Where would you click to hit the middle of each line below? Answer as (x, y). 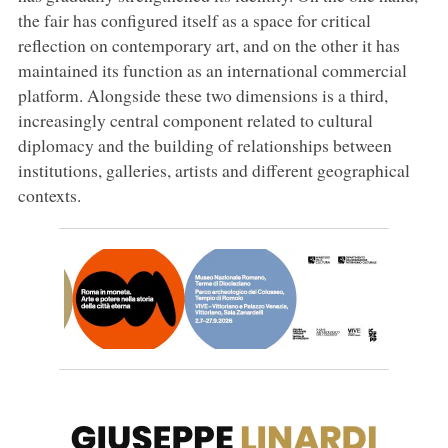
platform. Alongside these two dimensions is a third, (202, 94)
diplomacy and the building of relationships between (204, 144)
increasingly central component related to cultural (195, 119)
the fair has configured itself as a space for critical (194, 19)
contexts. (49, 194)
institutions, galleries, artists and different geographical (213, 169)
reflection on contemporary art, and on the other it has (208, 44)
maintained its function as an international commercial (212, 69)
